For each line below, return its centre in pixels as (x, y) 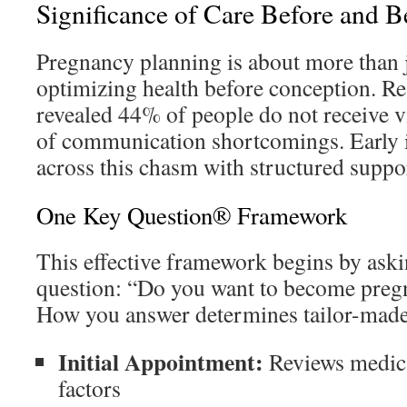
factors (89, 388)
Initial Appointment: (161, 362)
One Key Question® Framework (192, 215)
